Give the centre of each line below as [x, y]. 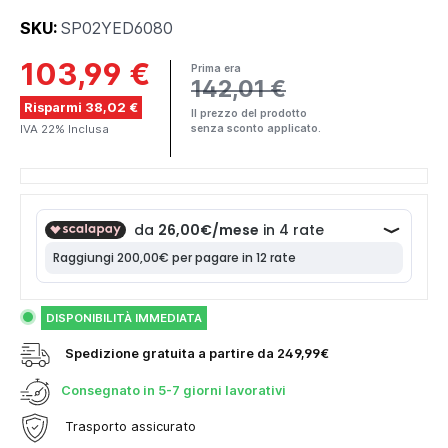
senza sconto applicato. [256, 128]
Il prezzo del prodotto [249, 113]
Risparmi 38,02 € [81, 107]
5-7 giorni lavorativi [220, 391]
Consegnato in [108, 391]
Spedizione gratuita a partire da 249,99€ [197, 354]
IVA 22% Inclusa [64, 128]
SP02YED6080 [117, 27]
